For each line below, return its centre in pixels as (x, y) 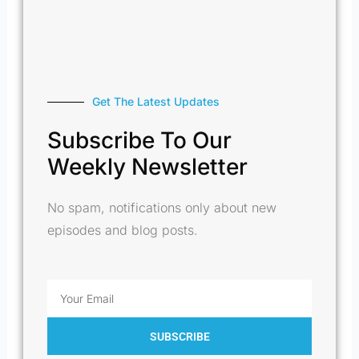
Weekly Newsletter (148, 167)
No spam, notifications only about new (162, 208)
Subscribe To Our (140, 141)
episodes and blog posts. (123, 230)
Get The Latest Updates (156, 102)
